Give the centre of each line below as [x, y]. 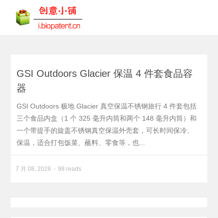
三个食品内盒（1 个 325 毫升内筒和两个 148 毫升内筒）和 [107, 118]
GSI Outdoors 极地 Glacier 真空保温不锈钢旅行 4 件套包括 [107, 106]
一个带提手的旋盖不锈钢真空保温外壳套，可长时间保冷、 [105, 130]
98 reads [70, 169]
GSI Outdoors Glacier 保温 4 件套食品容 [105, 73]
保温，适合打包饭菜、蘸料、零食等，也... [81, 143]
